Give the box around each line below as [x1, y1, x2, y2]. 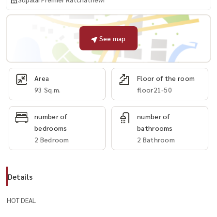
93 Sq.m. [34, 85, 61, 94]
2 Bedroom [34, 135, 69, 144]
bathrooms [137, 123, 173, 132]
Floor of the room [137, 73, 195, 82]
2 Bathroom [137, 135, 175, 144]
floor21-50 [137, 85, 172, 94]
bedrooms [34, 123, 67, 132]
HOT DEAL [7, 195, 36, 204]
